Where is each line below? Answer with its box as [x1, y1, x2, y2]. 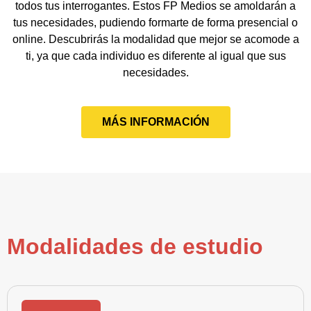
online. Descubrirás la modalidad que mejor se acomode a [12, 33, 299, 45]
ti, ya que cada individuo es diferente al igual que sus [25, 50, 286, 62]
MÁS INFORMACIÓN [101, 116, 210, 128]
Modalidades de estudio [7, 234, 263, 259]
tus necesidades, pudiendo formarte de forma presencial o [13, 17, 298, 28]
